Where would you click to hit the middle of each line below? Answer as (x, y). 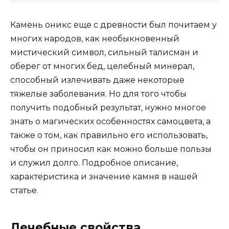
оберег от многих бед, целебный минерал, (102, 66)
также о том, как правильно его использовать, (109, 135)
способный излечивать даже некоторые (97, 80)
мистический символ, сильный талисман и (104, 53)
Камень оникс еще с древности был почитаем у (113, 25)
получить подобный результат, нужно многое (108, 108)
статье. (24, 191)
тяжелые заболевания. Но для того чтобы (98, 94)
